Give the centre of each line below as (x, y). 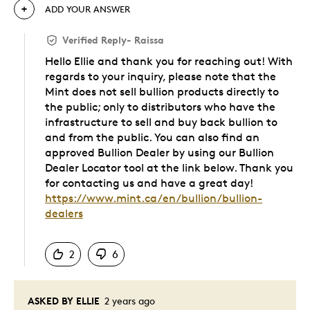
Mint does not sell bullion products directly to (162, 91)
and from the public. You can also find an (152, 137)
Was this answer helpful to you (119, 228)
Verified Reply (94, 39)
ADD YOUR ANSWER (88, 9)
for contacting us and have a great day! (149, 183)
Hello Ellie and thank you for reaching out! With (169, 61)
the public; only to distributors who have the (160, 107)
